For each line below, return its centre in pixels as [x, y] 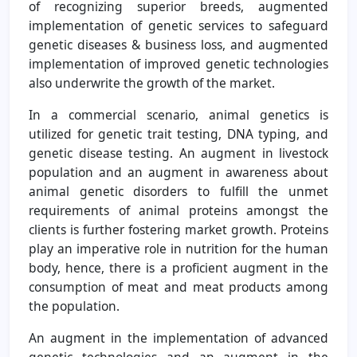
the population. [74, 306]
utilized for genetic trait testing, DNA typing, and [178, 133]
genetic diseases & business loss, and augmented [178, 44]
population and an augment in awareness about [178, 172]
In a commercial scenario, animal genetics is [178, 114]
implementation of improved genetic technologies [178, 63]
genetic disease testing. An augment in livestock [178, 153]
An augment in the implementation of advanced [178, 337]
